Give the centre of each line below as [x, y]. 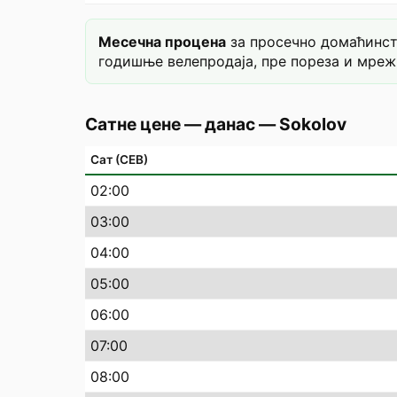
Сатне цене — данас [170, 124]
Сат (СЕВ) [119, 160]
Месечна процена [162, 42]
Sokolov [313, 124]
